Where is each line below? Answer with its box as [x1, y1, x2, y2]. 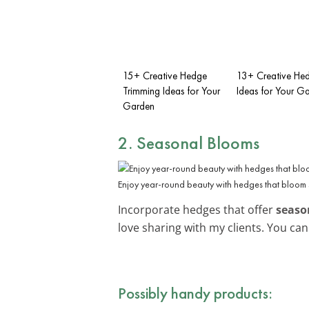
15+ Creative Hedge [123, 68, 207, 83]
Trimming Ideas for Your [123, 83, 220, 98]
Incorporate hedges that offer [118, 201, 276, 217]
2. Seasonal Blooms [118, 130, 259, 154]
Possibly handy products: [118, 282, 272, 303]
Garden [123, 99, 154, 113]
